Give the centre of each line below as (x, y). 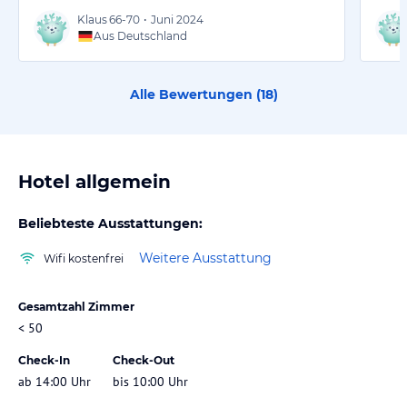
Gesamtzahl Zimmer (76, 306)
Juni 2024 (177, 19)
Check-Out (144, 360)
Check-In (44, 360)
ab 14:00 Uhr (55, 381)
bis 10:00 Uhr (150, 381)
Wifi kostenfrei (84, 258)
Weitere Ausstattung (205, 258)
